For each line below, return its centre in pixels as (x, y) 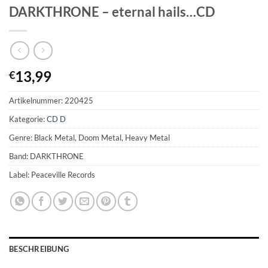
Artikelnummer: (37, 101)
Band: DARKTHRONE (46, 156)
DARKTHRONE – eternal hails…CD (112, 11)
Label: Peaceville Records (52, 175)
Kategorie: (28, 119)
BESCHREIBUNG (39, 249)
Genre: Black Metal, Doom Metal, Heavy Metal (89, 138)
